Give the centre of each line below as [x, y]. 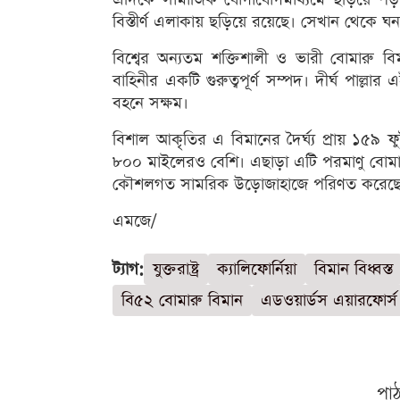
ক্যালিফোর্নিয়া [257, 270]
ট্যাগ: [128, 270]
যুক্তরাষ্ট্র [176, 270]
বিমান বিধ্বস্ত [354, 270]
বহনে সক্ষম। [150, 104]
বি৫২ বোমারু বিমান [182, 301]
